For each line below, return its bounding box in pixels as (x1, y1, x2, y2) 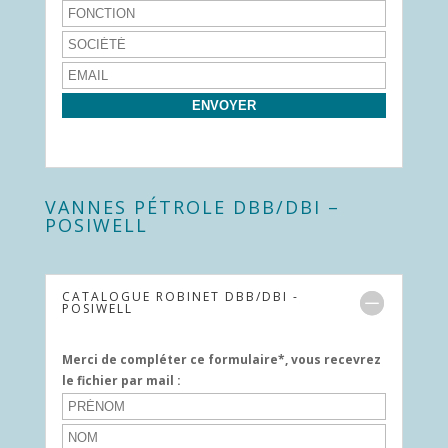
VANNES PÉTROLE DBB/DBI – (44, 195, 340, 219)
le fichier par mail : (61, 372, 181, 389)
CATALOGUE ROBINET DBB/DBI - (61, 288, 299, 305)
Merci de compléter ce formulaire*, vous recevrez (61, 351, 381, 368)
